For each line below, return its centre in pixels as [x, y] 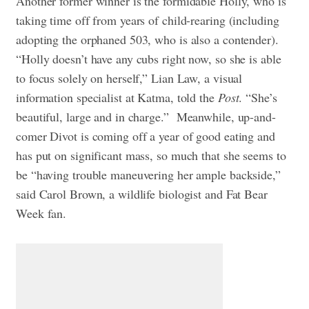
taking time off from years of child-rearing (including [148, 20]
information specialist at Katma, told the [117, 98]
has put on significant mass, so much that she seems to [151, 156]
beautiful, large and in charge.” [96, 117]
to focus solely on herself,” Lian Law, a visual [129, 78]
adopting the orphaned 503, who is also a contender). [147, 40]
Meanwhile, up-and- [226, 117]
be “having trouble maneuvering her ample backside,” [148, 175]
